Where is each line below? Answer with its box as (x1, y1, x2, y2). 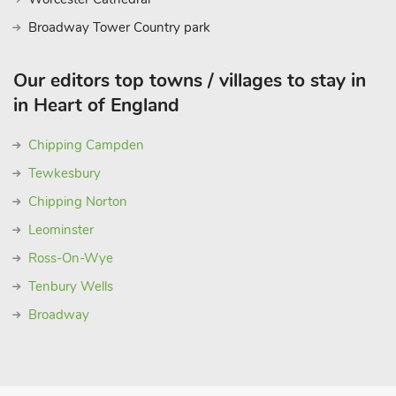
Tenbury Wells (28, 278, 113, 295)
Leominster (28, 221, 94, 239)
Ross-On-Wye (28, 249, 113, 267)
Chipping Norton (28, 193, 127, 210)
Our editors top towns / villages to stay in (13, 68, 366, 93)
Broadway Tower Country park (28, 19, 210, 36)
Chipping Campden (28, 136, 144, 154)
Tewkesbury (28, 164, 101, 182)
